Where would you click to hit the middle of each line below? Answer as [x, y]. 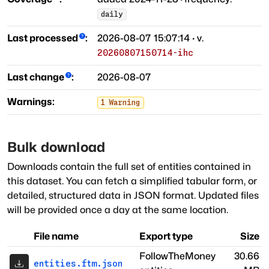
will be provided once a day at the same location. [118, 210]
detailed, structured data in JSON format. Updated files [133, 196]
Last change [36, 77]
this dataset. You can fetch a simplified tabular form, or [132, 181]
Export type [166, 237]
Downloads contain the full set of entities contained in [129, 167]
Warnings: [31, 102]
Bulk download [56, 147]
